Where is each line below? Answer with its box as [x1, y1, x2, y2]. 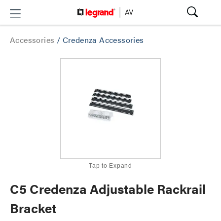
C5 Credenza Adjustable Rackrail [10, 180, 206, 198]
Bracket [10, 199, 56, 217]
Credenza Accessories [62, 34, 144, 45]
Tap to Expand [89, 162, 132, 169]
